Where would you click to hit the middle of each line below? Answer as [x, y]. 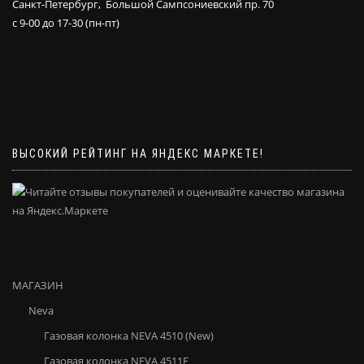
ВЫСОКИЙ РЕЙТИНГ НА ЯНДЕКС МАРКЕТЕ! [138, 153]
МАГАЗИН [38, 285]
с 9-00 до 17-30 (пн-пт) [66, 22]
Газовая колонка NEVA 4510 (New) [129, 335]
